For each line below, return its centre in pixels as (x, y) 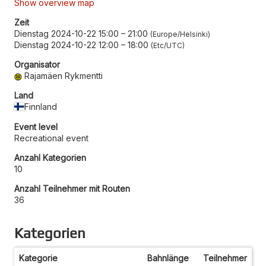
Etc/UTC (168, 45)
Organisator (37, 64)
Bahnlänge (168, 258)
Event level (36, 126)
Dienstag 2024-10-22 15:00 (66, 33)
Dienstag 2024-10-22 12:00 (66, 45)
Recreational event (51, 138)
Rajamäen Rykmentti (64, 75)
